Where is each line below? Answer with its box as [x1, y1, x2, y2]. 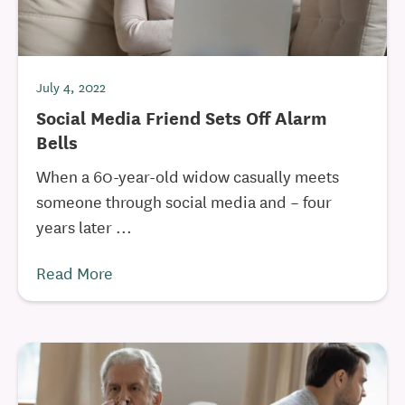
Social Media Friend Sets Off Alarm [36, 104, 327, 130]
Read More [36, 260, 113, 284]
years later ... [36, 214, 132, 238]
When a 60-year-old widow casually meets [36, 164, 339, 187]
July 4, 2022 [36, 77, 106, 97]
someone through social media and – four [36, 189, 332, 212]
